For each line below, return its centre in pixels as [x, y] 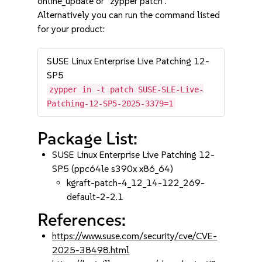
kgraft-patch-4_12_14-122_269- [136, 183]
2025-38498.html [91, 250]
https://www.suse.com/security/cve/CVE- [135, 236]
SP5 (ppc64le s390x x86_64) [113, 169]
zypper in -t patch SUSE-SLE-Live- [127, 89]
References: [82, 220]
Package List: [88, 138]
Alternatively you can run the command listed [129, 15]
